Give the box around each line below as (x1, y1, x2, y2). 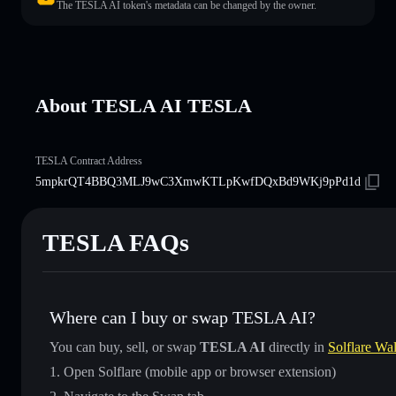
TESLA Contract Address (35, 154, 142, 167)
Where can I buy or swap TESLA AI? (49, 307, 316, 327)
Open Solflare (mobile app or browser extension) (64, 363, 336, 379)
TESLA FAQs (42, 228, 189, 256)
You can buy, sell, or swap (49, 339, 200, 354)
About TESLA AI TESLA (35, 94, 252, 117)
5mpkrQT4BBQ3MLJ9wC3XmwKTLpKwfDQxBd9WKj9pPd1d (35, 174, 361, 188)
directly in (265, 339, 328, 354)
